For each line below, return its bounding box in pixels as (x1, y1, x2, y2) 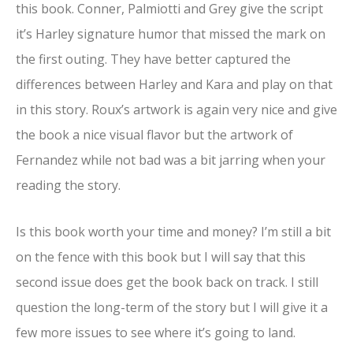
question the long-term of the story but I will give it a (16, 299, 328, 317)
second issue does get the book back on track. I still (16, 273, 318, 292)
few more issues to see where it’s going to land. (16, 324, 295, 342)
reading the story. (16, 176, 121, 194)
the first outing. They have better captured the (16, 50, 291, 68)
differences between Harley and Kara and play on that (16, 75, 333, 93)
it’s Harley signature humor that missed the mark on (16, 24, 325, 43)
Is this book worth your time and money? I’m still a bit (16, 223, 331, 241)
